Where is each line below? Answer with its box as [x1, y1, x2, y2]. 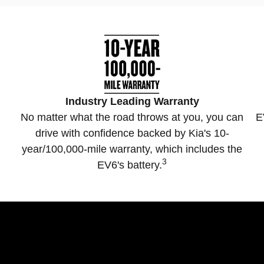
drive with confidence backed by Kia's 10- [35, 127, 229, 140]
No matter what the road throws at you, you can [21, 111, 243, 124]
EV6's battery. [97, 159, 162, 171]
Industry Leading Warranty [65, 95, 199, 108]
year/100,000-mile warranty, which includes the [22, 143, 242, 156]
